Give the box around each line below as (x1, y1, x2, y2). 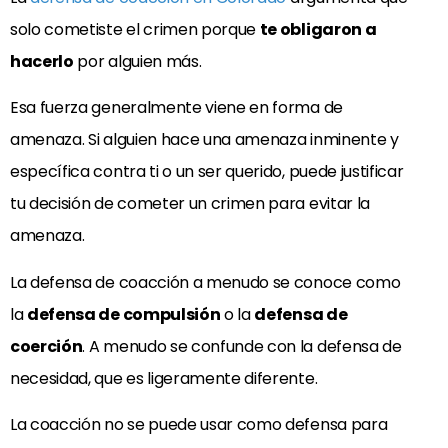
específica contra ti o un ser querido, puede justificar (10, 160, 404, 184)
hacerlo (10, 49, 74, 73)
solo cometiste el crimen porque (10, 17, 260, 41)
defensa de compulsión (27, 302, 221, 326)
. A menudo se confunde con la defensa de (82, 334, 402, 358)
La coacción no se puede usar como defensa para (10, 413, 388, 437)
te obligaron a (259, 17, 377, 41)
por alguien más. (73, 49, 202, 73)
